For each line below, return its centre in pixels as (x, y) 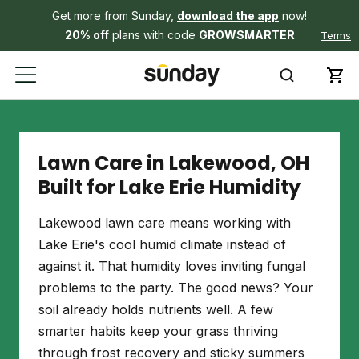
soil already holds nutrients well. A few (156, 309)
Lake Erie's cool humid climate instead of (162, 244)
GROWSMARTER (246, 35)
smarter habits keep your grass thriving (158, 331)
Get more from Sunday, (115, 16)
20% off (87, 35)
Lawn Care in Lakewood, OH (174, 163)
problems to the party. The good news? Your (176, 288)
